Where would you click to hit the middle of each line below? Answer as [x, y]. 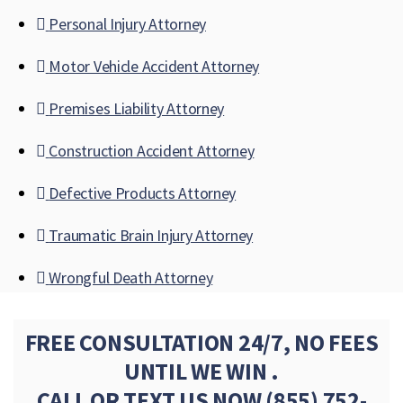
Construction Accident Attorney [152, 151]
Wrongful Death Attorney [131, 278]
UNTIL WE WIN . [201, 371]
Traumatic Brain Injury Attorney [151, 235]
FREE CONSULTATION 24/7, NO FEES [201, 342]
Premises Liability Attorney [137, 108]
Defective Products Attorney [143, 193]
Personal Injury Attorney [127, 24]
